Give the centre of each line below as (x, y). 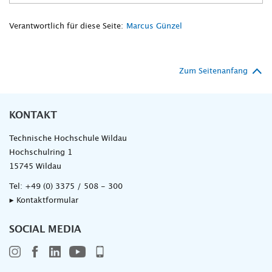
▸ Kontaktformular (44, 201)
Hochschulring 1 (41, 153)
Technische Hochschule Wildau (68, 139)
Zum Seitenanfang (213, 72)
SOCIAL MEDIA (45, 230)
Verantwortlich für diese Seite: (66, 27)
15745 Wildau (35, 167)
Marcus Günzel (154, 27)
